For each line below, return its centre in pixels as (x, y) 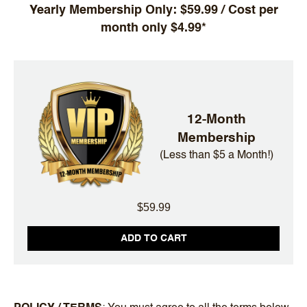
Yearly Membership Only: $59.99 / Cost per (153, 10)
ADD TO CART (153, 238)
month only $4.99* (153, 28)
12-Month (217, 120)
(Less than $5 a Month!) (217, 156)
